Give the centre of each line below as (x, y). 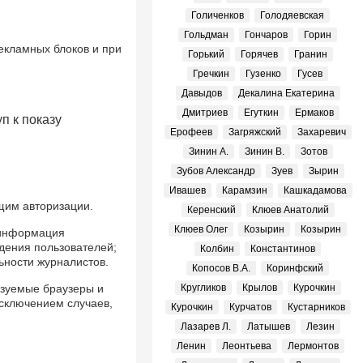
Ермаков (314, 113)
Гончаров (266, 35)
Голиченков (218, 15)
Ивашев (187, 190)
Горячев (259, 54)
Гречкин (211, 74)
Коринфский (295, 268)
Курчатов (250, 307)
